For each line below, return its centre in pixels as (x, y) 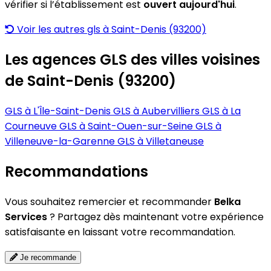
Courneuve (32, 126)
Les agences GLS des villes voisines (132, 60)
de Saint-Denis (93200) (90, 81)
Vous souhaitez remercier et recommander (109, 202)
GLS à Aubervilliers (158, 111)
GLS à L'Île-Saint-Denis (59, 111)
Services (26, 217)
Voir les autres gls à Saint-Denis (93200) (110, 30)
